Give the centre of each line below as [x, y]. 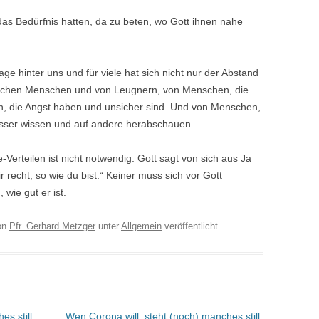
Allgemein [141, 226]
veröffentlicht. [191, 226]
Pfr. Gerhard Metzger [52, 226]
